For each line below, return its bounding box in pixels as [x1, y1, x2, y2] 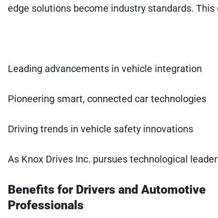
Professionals [8, 198, 84, 212]
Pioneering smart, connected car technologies [8, 92, 206, 105]
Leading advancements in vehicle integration [8, 62, 202, 74]
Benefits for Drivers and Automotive [8, 182, 206, 197]
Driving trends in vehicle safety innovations [8, 123, 193, 135]
